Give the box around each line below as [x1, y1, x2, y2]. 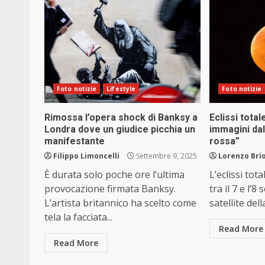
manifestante [44, 135, 105, 147]
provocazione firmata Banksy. [44, 182, 176, 196]
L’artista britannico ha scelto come [44, 196, 196, 210]
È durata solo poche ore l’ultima [44, 168, 185, 182]
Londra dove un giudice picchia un [44, 124, 195, 135]
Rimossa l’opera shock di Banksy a [44, 112, 198, 124]
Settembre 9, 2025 [134, 151, 197, 161]
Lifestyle [106, 85, 136, 93]
